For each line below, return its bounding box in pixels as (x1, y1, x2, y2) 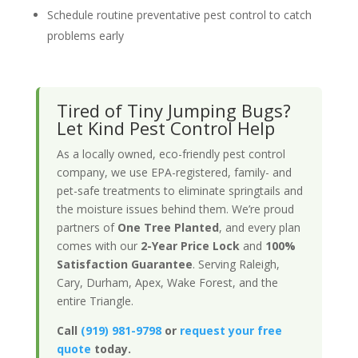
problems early (46, 27, 124, 43)
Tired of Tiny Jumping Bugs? (56, 97, 291, 122)
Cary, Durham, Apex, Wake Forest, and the (56, 274, 278, 290)
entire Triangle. (56, 292, 133, 308)
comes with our (56, 237, 141, 253)
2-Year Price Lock (140, 237, 240, 253)
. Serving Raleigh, (192, 256, 280, 272)
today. (90, 340, 131, 356)
